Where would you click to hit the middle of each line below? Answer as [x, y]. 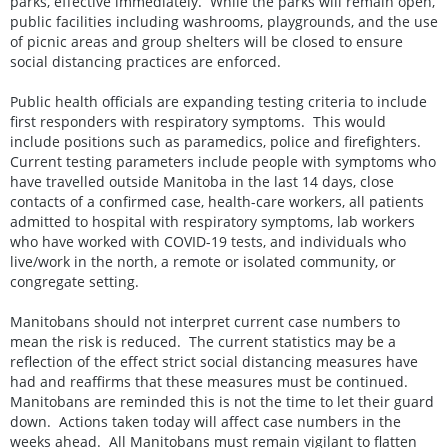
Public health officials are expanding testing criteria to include [218, 101]
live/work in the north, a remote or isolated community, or [203, 261]
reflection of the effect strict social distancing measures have [214, 361]
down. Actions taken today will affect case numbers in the [205, 421]
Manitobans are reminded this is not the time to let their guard [222, 401]
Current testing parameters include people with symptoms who [223, 161]
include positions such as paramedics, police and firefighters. [217, 141]
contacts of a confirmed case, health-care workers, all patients [217, 201]
